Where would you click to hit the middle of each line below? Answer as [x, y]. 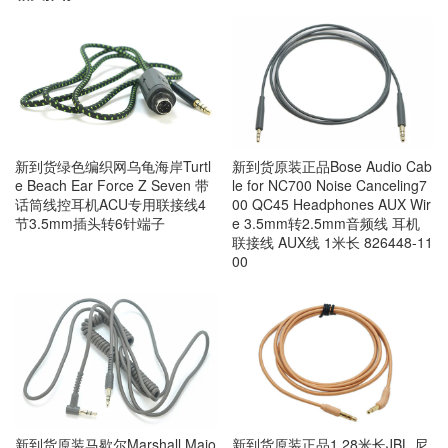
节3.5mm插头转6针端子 [90, 222]
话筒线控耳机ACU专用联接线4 [110, 203]
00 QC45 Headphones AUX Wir [331, 203]
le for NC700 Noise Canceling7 [329, 184]
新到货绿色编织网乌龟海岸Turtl [113, 165]
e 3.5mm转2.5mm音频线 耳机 [325, 222]
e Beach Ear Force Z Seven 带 [112, 184]
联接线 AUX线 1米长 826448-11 [332, 241]
